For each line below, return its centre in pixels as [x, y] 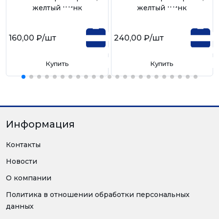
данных [20, 206]
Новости [22, 161]
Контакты [23, 144]
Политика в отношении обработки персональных [98, 194]
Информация [40, 124]
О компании [29, 178]
